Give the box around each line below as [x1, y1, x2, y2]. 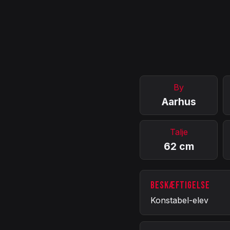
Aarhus [161, 95, 196, 108]
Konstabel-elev [150, 195, 208, 205]
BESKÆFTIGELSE [150, 179, 210, 191]
